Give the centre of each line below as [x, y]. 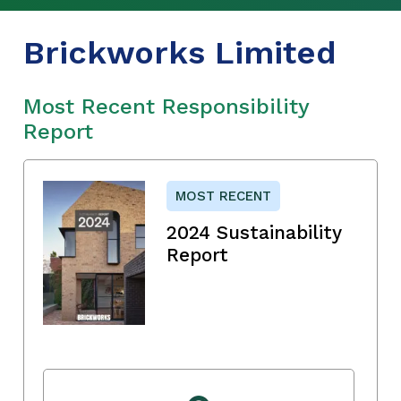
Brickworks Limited [180, 52]
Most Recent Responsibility [166, 106]
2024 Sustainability [254, 232]
